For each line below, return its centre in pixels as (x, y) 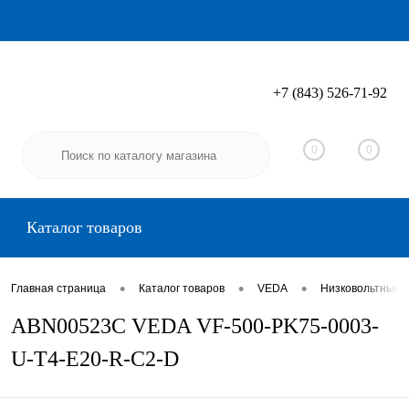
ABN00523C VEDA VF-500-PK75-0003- (195, 326)
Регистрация (350, 105)
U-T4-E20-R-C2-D (95, 359)
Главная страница (58, 289)
